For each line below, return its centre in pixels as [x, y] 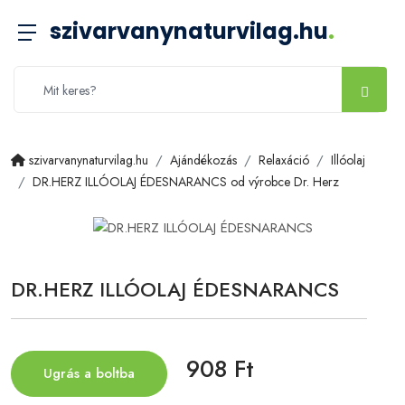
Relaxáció [284, 160]
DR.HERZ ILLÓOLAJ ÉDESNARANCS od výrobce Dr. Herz [186, 182]
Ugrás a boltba [89, 373]
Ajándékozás [203, 160]
